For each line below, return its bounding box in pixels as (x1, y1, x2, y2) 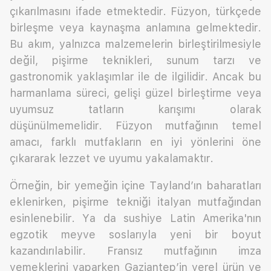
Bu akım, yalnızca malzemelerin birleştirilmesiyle (10, 38, 261, 51)
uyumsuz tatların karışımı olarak (10, 103, 261, 116)
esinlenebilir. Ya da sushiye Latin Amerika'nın (10, 212, 261, 225)
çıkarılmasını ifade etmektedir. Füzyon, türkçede (10, 5, 261, 18)
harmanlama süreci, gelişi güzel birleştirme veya (10, 87, 261, 100)
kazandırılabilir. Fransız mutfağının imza (10, 244, 261, 258)
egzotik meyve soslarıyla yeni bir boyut (10, 228, 261, 241)
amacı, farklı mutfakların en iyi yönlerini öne (10, 135, 261, 149)
